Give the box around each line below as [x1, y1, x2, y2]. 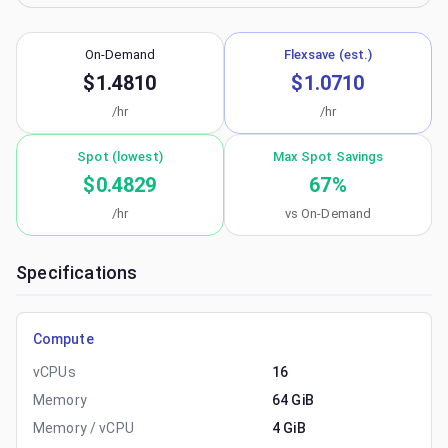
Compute [33, 331, 94, 347]
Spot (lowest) [77, 149, 163, 164]
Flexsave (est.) [283, 47, 373, 62]
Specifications [16, 262, 138, 283]
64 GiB [272, 392, 314, 408]
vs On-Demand [284, 206, 372, 221]
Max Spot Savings [272, 149, 384, 164]
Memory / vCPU [33, 420, 134, 436]
